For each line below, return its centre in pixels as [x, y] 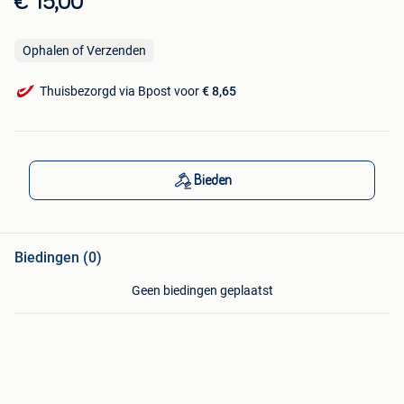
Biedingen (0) [58, 258]
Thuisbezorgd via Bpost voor [121, 92]
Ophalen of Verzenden [84, 51]
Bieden [213, 181]
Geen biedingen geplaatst [202, 291]
